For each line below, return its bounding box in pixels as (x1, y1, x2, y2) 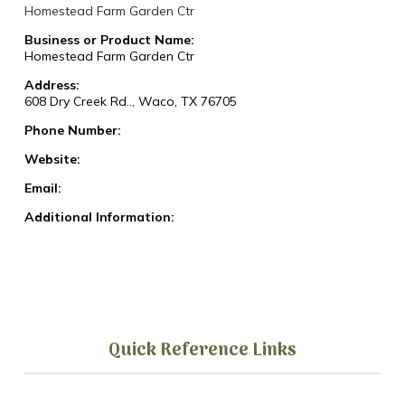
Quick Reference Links (108, 336, 297, 366)
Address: (24, 77, 80, 94)
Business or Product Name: (24, 32, 194, 49)
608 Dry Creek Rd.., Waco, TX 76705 (24, 93, 237, 110)
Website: (24, 151, 80, 168)
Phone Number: (24, 122, 121, 139)
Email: (24, 180, 61, 197)
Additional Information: (24, 209, 174, 226)
